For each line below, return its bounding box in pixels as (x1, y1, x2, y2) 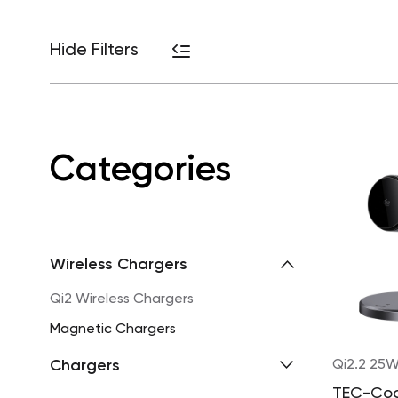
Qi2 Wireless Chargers (50, 291, 194, 306)
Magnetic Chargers (50, 322, 176, 337)
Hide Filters (50, 41, 139, 60)
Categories (50, 146, 231, 189)
